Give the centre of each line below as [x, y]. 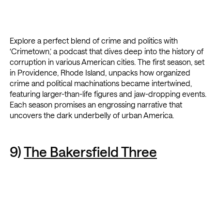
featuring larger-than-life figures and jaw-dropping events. [108, 94]
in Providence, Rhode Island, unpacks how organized [100, 73]
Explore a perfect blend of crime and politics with [94, 41]
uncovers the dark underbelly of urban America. [92, 115]
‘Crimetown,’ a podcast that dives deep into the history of [107, 51]
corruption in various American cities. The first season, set [107, 62]
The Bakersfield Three [90, 152]
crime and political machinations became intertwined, [101, 83]
